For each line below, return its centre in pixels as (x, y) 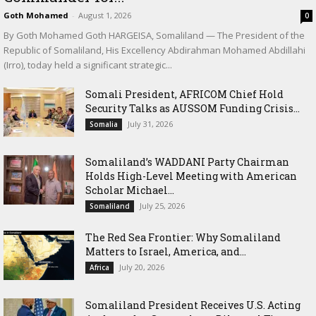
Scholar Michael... (130, 190)
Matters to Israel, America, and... (166, 251)
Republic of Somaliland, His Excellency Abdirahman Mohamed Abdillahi (154, 50)
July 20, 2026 (142, 267)
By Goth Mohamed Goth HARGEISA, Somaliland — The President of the (154, 35)
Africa (99, 267)
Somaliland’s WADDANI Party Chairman (187, 162)
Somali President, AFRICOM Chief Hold (184, 94)
